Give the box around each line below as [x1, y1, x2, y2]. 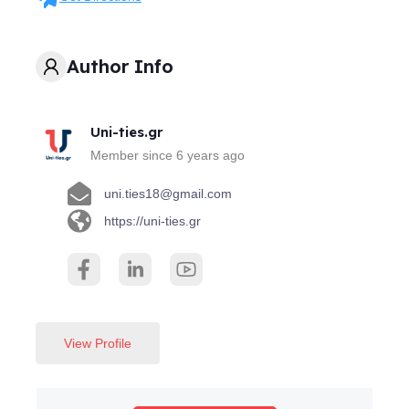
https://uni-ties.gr [103, 213, 201, 228]
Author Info [66, 55, 173, 78]
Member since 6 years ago [89, 147, 245, 163]
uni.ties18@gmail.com [103, 186, 232, 201]
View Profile [63, 335, 131, 351]
